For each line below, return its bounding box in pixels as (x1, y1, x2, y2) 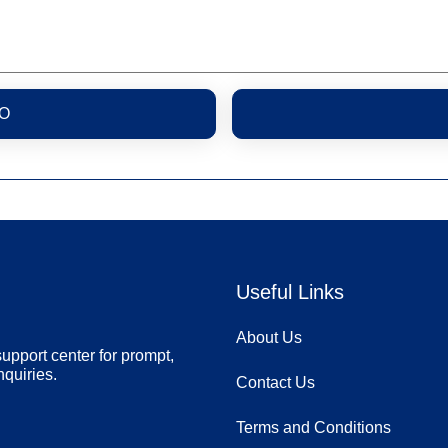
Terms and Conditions (236, 419, 391, 436)
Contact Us (236, 374, 315, 391)
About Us (236, 329, 302, 346)
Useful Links (236, 281, 344, 303)
